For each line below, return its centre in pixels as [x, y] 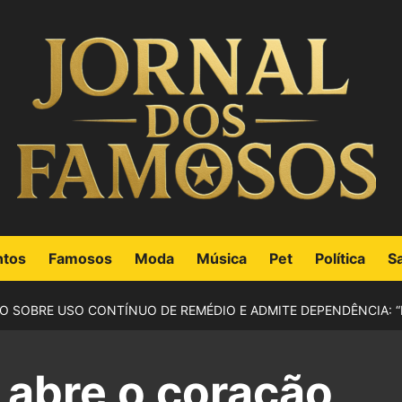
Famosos [80, 258]
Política [340, 258]
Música [221, 258]
